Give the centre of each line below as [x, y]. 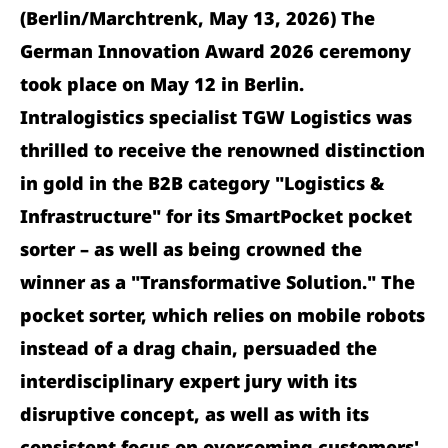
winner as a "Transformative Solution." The [217, 282]
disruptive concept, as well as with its [194, 414]
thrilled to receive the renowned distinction [222, 150]
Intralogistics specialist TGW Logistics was [216, 117]
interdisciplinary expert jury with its [188, 381]
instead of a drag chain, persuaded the [198, 348]
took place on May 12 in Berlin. [162, 84]
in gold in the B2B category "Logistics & [202, 183]
